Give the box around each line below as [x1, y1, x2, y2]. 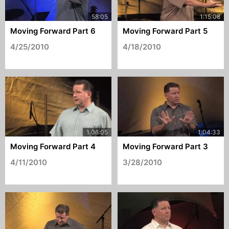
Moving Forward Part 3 [123, 141, 209, 151]
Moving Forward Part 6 [10, 26, 96, 36]
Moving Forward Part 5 [123, 26, 208, 36]
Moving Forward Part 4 [10, 141, 96, 151]
